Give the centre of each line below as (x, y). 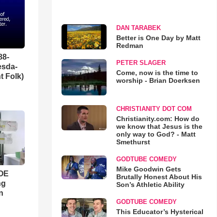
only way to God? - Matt (156, 134)
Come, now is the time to (157, 72)
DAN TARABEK (138, 28)
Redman (130, 45)
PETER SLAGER (141, 62)
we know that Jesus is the (159, 127)
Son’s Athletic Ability (150, 185)
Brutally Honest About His (159, 177)
